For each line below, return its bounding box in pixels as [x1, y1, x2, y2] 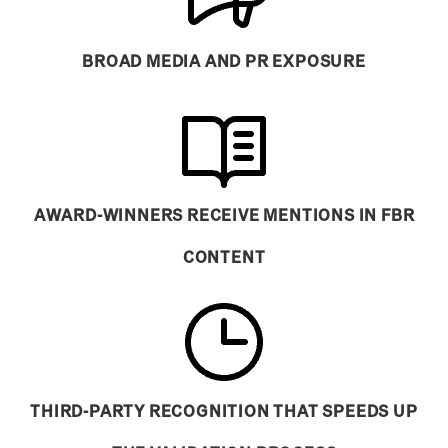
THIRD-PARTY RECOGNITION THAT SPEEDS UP [30, 399, 418, 421]
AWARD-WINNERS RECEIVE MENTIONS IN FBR [33, 203, 415, 225]
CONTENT [182, 245, 266, 267]
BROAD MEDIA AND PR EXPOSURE [82, 49, 366, 71]
